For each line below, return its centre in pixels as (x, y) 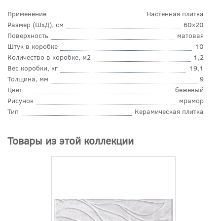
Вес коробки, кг (33, 68)
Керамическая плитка (169, 111)
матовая (190, 36)
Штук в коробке (33, 46)
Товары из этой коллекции (71, 140)
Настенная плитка (175, 14)
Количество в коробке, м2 (49, 57)
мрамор (191, 101)
